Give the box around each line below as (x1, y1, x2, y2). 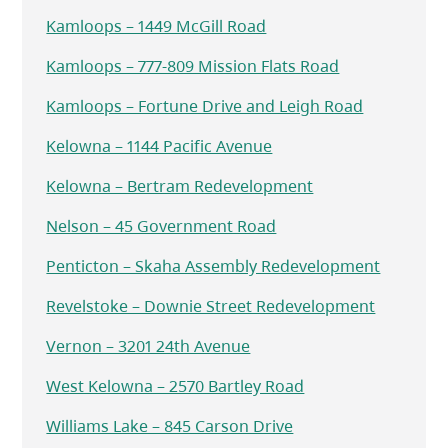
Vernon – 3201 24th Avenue (46, 335, 251, 358)
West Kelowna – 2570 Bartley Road (46, 375, 305, 398)
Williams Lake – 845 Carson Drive (46, 415, 294, 438)
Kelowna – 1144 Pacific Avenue (46, 135, 273, 158)
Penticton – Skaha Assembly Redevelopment (46, 255, 381, 278)
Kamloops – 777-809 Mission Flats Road (46, 55, 340, 78)
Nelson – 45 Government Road (46, 215, 277, 238)
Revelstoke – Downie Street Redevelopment (46, 295, 376, 318)
